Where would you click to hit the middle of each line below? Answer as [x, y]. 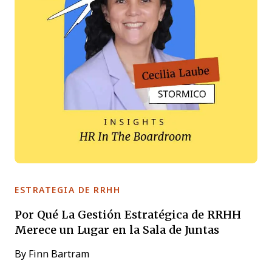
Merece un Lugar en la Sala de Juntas [117, 229]
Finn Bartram [58, 254]
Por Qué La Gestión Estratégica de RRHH [128, 214]
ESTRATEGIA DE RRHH [67, 190]
